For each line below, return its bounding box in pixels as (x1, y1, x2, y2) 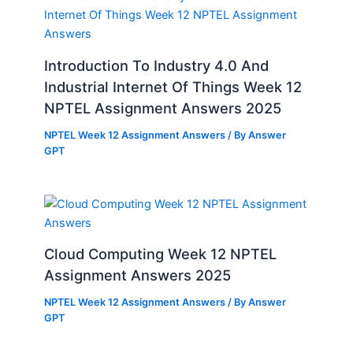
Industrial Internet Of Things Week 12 (44, 77, 303, 95)
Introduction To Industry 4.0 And (44, 56, 269, 74)
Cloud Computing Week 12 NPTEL (44, 245, 277, 263)
